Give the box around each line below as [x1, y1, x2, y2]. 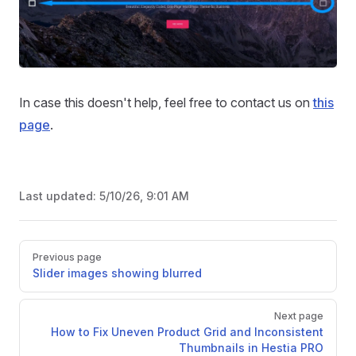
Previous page [33, 251, 102, 264]
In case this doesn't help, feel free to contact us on [19, 95, 313, 111]
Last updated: [19, 189, 99, 203]
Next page [274, 310, 323, 323]
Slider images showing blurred [33, 266, 202, 281]
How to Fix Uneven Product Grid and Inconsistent [51, 325, 323, 339]
